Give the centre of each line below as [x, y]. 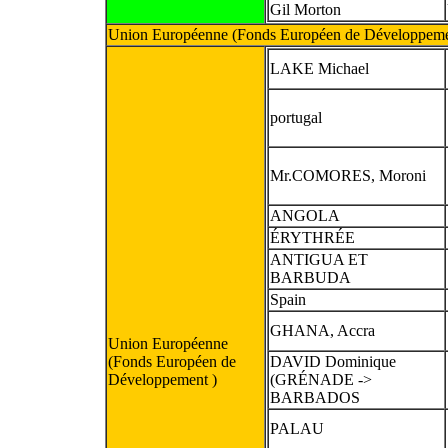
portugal [296, 117]
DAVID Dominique [333, 361]
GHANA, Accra [322, 330]
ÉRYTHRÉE [312, 237]
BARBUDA [310, 277]
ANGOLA [305, 215]
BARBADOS [315, 397]
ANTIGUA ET [319, 259]
